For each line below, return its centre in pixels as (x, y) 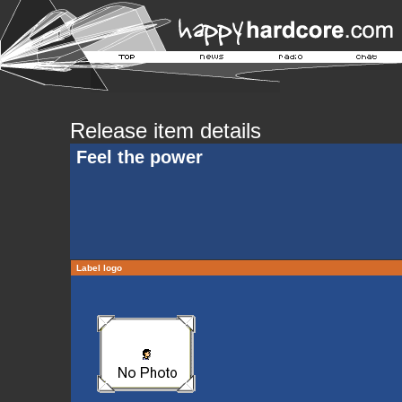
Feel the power (139, 157)
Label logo (99, 268)
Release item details (165, 131)
